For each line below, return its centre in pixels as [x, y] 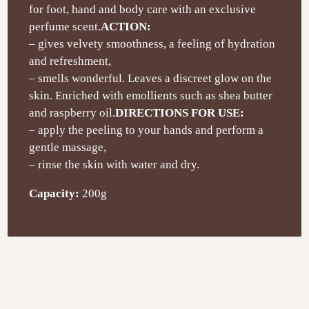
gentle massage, [68, 148]
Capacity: [54, 194]
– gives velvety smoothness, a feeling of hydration [152, 44]
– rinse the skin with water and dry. [114, 165]
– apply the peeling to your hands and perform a [147, 130]
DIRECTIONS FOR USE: [180, 113]
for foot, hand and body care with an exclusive [143, 10]
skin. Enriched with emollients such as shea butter [151, 96]
